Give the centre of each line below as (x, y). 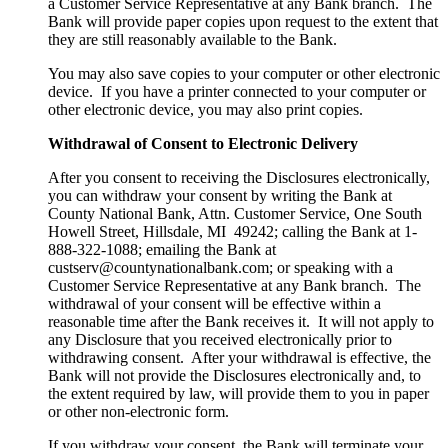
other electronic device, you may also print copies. (205, 110)
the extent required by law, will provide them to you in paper (238, 394)
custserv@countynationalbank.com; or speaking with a (220, 268)
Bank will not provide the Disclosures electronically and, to (234, 376)
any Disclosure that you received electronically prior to (220, 340)
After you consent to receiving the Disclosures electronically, (239, 178)
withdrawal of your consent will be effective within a (214, 304)
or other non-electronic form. (138, 412)
